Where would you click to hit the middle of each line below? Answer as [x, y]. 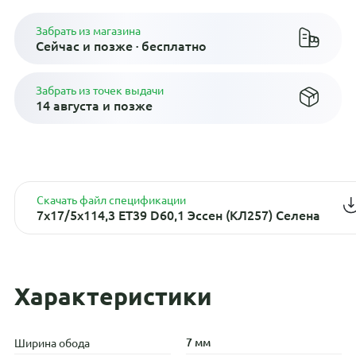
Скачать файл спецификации [111, 199]
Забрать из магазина [88, 30]
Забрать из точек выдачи [99, 89]
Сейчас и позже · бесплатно [121, 45]
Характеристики [113, 296]
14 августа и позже [94, 104]
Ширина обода [52, 342]
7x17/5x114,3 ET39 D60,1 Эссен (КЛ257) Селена [178, 214]
